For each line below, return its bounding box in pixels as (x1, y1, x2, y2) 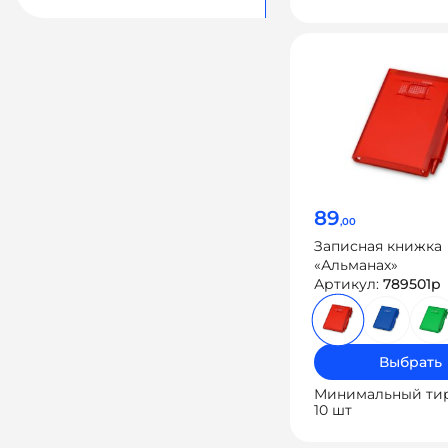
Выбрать (378, 353, 442, 371)
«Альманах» (314, 256, 398, 274)
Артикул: (314, 275, 383, 293)
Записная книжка (314, 237, 442, 255)
